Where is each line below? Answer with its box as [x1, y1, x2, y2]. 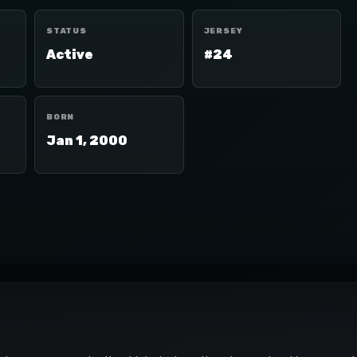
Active [46, 47, 93, 62]
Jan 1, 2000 [46, 133, 127, 148]
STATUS [46, 26, 87, 36]
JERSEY [203, 26, 243, 36]
